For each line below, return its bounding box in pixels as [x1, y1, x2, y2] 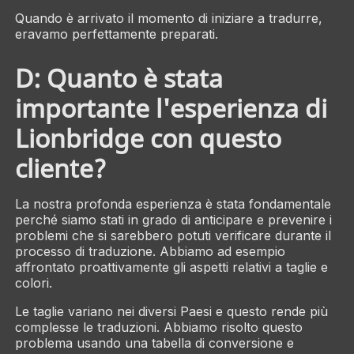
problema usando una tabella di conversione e [14, 334, 294, 351]
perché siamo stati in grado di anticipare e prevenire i [14, 211, 332, 228]
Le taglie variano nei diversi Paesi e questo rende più [14, 303, 328, 319]
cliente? [14, 150, 107, 185]
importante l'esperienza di [14, 90, 327, 125]
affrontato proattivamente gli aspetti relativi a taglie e [14, 258, 328, 275]
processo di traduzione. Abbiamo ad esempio [14, 243, 285, 259]
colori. [14, 274, 52, 291]
